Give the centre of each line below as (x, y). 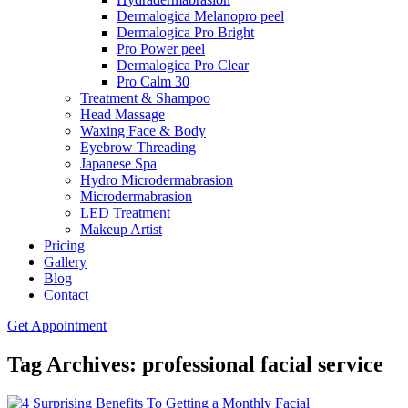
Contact (66, 295)
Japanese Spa (118, 163)
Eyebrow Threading (138, 147)
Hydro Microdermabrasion (157, 180)
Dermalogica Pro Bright (185, 32)
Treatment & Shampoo (145, 98)
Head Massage (122, 114)
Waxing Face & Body (143, 131)
